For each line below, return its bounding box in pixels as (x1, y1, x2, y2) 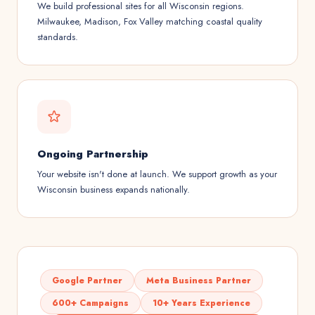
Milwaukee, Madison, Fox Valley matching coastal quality (37, 15, 262, 28)
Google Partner (52, 274, 122, 287)
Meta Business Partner (146, 274, 251, 287)
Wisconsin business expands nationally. (37, 183, 190, 196)
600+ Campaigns (52, 297, 129, 309)
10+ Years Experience (153, 297, 250, 309)
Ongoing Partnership (37, 146, 148, 162)
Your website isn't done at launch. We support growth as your (37, 167, 277, 181)
